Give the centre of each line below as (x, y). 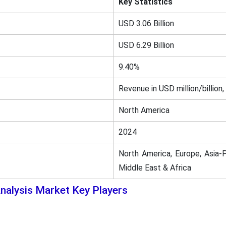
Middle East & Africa (155, 167)
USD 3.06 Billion (146, 23)
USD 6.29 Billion (146, 45)
